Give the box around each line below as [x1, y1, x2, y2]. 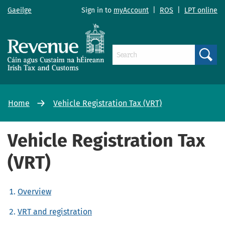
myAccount [114, 6, 149, 15]
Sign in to [81, 6, 114, 15]
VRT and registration [18, 206, 92, 216]
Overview [18, 187, 51, 197]
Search [206, 65, 217, 70]
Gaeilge [8, 6, 32, 15]
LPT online [184, 6, 217, 15]
